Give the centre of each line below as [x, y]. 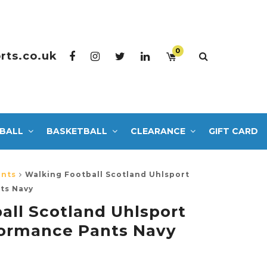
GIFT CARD [233, 131]
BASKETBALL [77, 131]
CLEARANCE [158, 131]
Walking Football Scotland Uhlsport [107, 174]
